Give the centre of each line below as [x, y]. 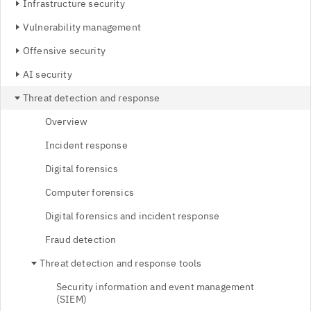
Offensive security [64, 51]
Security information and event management [155, 287]
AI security [48, 74]
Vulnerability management [82, 27]
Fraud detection [81, 239]
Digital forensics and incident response [133, 216]
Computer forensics [90, 192]
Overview [67, 121]
